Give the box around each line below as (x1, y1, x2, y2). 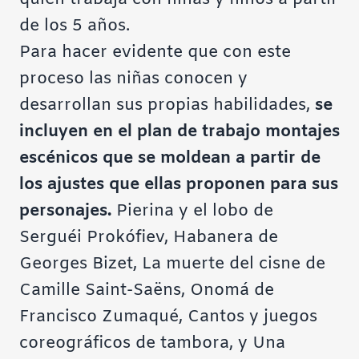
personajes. (19, 200, 111, 222)
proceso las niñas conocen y (19, 67, 248, 90)
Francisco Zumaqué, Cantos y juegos (19, 305, 317, 328)
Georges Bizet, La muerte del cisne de (19, 252, 325, 275)
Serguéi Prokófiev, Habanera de (19, 226, 278, 248)
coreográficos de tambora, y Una (19, 332, 285, 354)
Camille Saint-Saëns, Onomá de (19, 279, 274, 301)
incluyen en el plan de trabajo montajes (19, 120, 340, 143)
